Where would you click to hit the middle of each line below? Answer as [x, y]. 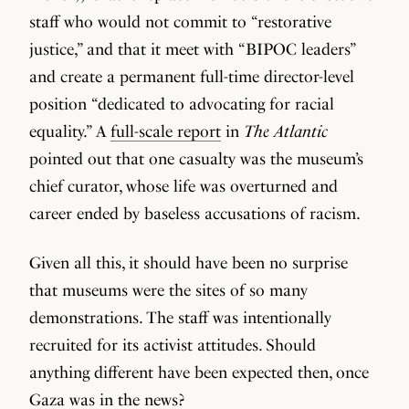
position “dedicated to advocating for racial [182, 104]
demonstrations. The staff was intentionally [180, 317]
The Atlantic [286, 131]
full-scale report [166, 131]
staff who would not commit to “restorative [180, 21]
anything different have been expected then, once [199, 372]
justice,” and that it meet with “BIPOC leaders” [192, 49]
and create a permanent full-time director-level [192, 76]
